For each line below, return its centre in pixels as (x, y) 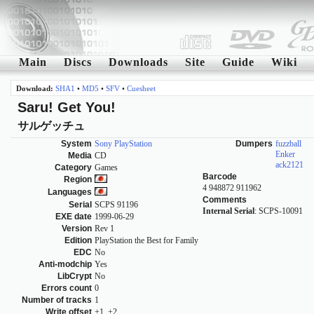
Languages (70, 192)
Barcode (220, 177)
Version (77, 229)
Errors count (67, 288)
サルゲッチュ (51, 126)
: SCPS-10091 (279, 211)
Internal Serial (228, 211)
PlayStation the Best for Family (146, 241)
